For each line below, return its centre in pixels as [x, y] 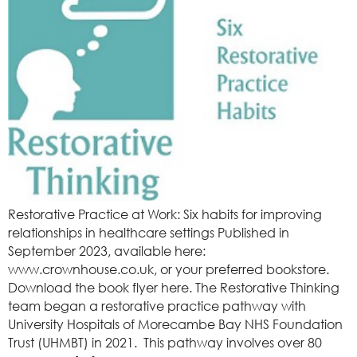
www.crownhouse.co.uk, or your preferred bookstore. [169, 269]
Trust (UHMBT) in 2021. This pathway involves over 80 [165, 342]
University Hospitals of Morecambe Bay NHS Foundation [175, 324]
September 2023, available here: [107, 251]
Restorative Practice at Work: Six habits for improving [165, 214]
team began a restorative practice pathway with [157, 306]
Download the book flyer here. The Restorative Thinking [174, 287]
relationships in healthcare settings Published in [149, 232]
